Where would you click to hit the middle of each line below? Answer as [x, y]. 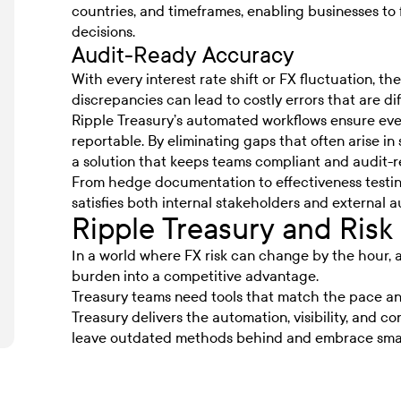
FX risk [206, 255]
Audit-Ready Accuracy [183, 55]
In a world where [128, 255]
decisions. [103, 31]
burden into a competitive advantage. [195, 276]
